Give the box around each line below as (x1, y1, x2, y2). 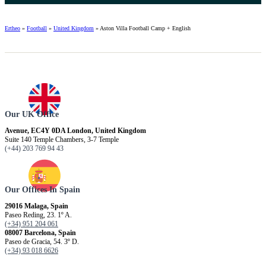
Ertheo (5, 24, 20, 31)
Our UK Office (5, 109, 59, 119)
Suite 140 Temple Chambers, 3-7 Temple (5, 135, 119, 144)
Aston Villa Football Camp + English (100, 24, 191, 31)
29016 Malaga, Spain (5, 202, 68, 211)
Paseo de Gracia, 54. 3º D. (5, 237, 79, 246)
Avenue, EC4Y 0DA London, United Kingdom (5, 126, 146, 135)
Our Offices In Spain (5, 184, 80, 194)
